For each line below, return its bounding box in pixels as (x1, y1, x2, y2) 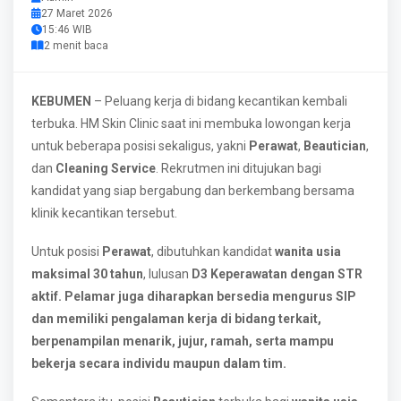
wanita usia (275, 244, 341, 259)
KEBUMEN (31, 94, 91, 108)
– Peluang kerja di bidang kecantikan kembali (91, 94, 347, 108)
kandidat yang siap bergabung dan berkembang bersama (31, 183, 354, 198)
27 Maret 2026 (41, 7, 113, 20)
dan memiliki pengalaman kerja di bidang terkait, (31, 311, 321, 326)
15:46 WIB (42, 23, 92, 36)
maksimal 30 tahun (31, 267, 143, 281)
